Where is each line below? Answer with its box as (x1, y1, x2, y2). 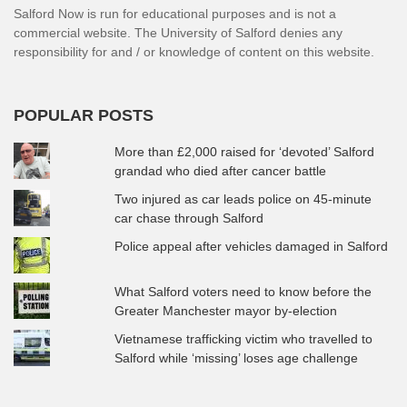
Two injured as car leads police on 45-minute (114, 191, 372, 206)
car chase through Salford (114, 210, 264, 225)
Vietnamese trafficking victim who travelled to (114, 331, 373, 346)
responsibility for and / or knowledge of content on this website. (14, 44, 374, 59)
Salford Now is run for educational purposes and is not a (14, 5, 336, 21)
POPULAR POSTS (14, 105, 154, 124)
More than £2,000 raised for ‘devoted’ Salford (114, 144, 375, 159)
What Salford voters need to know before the (114, 283, 372, 299)
